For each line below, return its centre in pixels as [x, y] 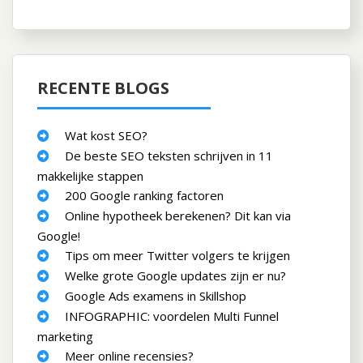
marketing [65, 337]
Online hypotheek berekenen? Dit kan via [178, 216]
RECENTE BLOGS [103, 88]
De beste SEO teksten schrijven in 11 [169, 156]
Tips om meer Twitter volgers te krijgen [177, 256]
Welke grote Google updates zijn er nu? [175, 276]
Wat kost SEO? [106, 136]
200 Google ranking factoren [144, 196]
